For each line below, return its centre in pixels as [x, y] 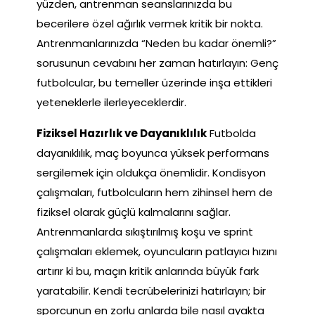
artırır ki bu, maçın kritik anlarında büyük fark [148, 271]
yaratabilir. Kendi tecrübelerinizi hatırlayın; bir [151, 290]
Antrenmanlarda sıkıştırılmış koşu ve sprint [145, 231]
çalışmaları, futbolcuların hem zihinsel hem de [155, 192]
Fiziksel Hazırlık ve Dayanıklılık [122, 133]
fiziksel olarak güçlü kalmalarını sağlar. [134, 212]
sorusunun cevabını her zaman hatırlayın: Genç [157, 63]
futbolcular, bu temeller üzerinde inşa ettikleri [154, 82]
